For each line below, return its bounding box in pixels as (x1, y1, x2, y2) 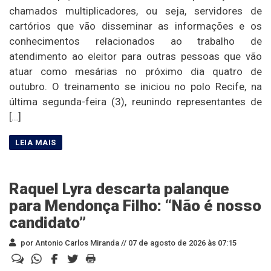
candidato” (9, 214, 86, 232)
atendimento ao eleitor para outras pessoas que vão (9, 50, 262, 63)
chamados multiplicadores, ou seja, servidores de (9, 5, 262, 18)
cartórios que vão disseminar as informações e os (9, 20, 262, 33)
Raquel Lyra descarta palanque (9, 180, 229, 198)
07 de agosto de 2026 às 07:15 (126, 238, 237, 248)
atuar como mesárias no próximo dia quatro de (9, 65, 262, 78)
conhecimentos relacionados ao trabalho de (9, 35, 262, 48)
